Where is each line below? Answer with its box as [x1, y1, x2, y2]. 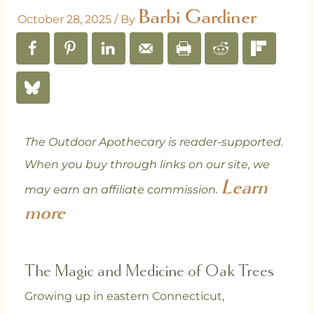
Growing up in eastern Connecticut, [24, 289, 224, 303]
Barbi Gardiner [137, 4, 257, 30]
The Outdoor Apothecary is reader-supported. [24, 135, 283, 149]
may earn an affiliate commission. [24, 183, 221, 197]
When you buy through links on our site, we [24, 158, 270, 172]
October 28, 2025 [17, 13, 114, 27]
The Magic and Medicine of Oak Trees [24, 263, 274, 280]
